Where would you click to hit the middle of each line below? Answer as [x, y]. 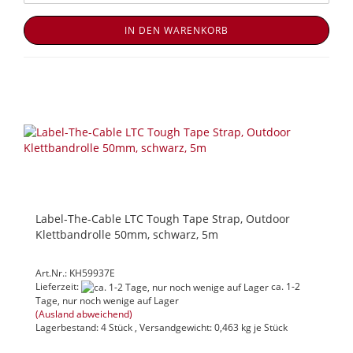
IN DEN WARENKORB [176, 30]
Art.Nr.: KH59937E [75, 273]
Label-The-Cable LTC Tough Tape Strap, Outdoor [163, 218]
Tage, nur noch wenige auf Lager [107, 300]
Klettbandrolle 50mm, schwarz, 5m [127, 234]
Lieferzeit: [58, 286]
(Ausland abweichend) [84, 314]
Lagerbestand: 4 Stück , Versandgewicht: [125, 327]
